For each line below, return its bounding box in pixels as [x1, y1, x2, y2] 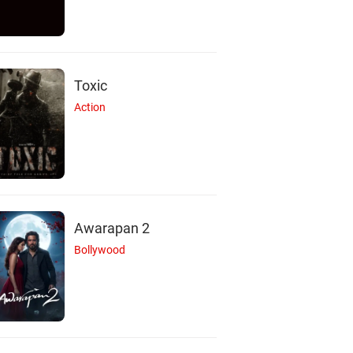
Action [74, 101, 106, 114]
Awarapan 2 [74, 220, 150, 236]
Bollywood [74, 243, 126, 257]
